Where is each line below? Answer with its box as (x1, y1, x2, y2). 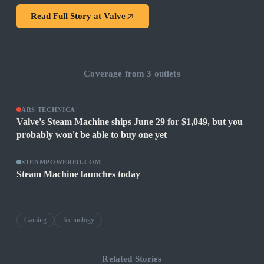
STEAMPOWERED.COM (21, 159, 101, 166)
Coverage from (84, 68, 147, 78)
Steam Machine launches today (16, 169, 140, 180)
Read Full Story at (31, 11, 104, 21)
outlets (151, 68, 180, 78)
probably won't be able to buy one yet (16, 130, 167, 140)
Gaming (24, 216, 47, 225)
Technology (62, 216, 94, 225)
